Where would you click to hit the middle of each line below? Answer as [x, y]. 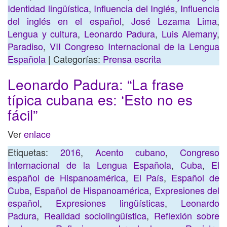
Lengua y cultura [43, 33]
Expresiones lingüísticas [110, 203]
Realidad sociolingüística [95, 215]
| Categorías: [74, 59]
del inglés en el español [65, 21]
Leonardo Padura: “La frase [96, 84]
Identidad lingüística [48, 8]
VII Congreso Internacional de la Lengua [135, 46]
